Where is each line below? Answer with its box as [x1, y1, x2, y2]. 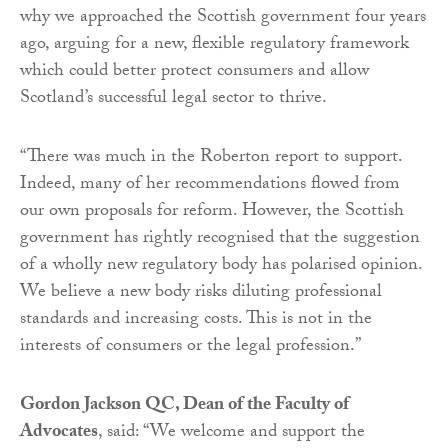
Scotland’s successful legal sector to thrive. [20, 84, 327, 116]
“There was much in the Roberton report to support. [20, 143, 402, 175]
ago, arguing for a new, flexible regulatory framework [20, 30, 409, 62]
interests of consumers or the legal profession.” [20, 332, 361, 364]
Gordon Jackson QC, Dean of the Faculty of [20, 391, 349, 423]
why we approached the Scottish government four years [20, 3, 426, 35]
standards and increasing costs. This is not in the [20, 305, 372, 337]
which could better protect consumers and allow [20, 57, 369, 89]
